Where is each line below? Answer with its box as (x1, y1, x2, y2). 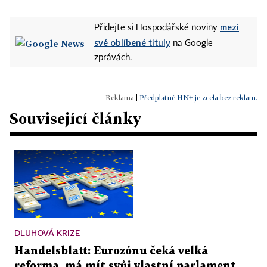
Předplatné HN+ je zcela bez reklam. (139, 93, 257, 102)
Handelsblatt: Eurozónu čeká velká (14, 246, 208, 256)
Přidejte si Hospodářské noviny (94, 24, 220, 32)
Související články (10, 110, 141, 127)
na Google (170, 39, 213, 48)
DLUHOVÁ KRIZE (14, 227, 80, 238)
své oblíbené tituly (94, 37, 170, 48)
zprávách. (94, 54, 132, 62)
